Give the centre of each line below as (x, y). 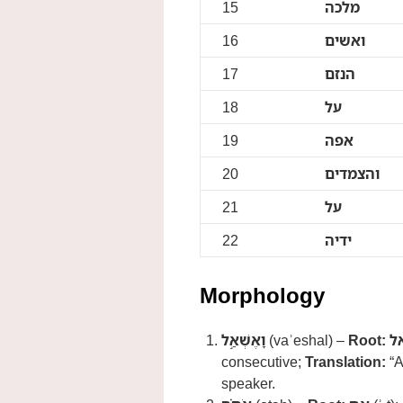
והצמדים (352, 174)
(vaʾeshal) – (307, 340)
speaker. (248, 383)
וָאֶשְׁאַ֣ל (243, 340)
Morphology (262, 295)
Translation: (345, 362)
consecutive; (263, 362)
